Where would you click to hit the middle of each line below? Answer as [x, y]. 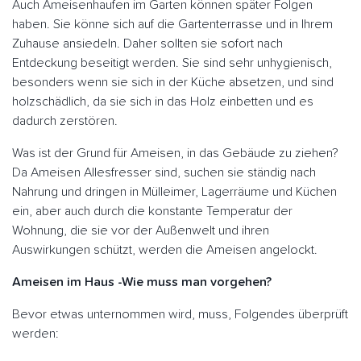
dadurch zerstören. [65, 121]
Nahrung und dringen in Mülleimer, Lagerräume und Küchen [174, 192]
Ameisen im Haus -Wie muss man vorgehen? [142, 282]
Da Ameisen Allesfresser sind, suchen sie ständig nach [164, 173]
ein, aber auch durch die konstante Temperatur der [152, 212]
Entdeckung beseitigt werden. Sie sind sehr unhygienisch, [172, 63]
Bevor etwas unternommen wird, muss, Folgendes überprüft [180, 315]
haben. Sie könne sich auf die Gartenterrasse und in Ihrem [172, 25]
